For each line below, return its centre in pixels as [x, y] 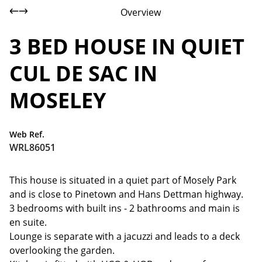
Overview [140, 12]
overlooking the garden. [62, 250]
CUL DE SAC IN [83, 73]
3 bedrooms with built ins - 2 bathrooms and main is [125, 208]
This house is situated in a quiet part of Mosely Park [123, 180]
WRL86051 [32, 147]
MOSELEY [58, 100]
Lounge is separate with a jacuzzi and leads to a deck [125, 236]
